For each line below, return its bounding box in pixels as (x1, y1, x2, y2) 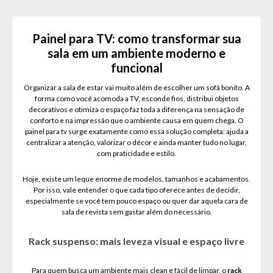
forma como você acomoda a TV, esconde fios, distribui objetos (34, 94, 239, 103)
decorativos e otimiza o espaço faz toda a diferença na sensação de (29, 105, 244, 114)
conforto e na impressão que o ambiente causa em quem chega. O (29, 116, 244, 125)
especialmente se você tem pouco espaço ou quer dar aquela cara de (25, 196, 248, 205)
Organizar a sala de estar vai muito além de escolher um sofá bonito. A (23, 83, 250, 92)
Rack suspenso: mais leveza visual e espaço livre (29, 235, 244, 247)
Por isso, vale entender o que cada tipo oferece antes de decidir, (33, 185, 240, 194)
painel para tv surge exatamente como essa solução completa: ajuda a (24, 127, 249, 136)
